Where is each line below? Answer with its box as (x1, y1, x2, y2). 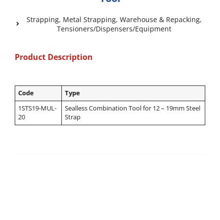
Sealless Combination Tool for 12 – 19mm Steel (65, 104, 201, 112)
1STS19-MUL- (18, 104, 57, 112)
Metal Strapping (63, 14, 116, 24)
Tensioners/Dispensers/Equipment (57, 24, 171, 33)
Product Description (15, 51, 93, 62)
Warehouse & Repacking (120, 14, 200, 24)
